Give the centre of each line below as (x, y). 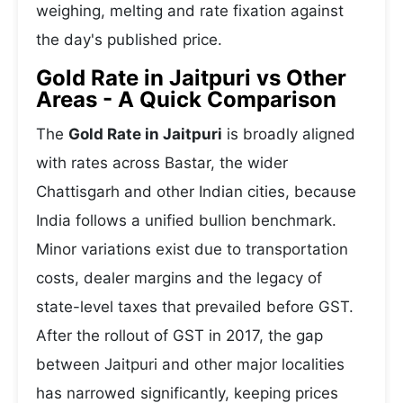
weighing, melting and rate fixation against (190, 11)
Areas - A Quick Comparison (186, 99)
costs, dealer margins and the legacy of (179, 278)
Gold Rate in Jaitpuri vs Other (191, 78)
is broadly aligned (289, 134)
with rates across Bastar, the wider (162, 163)
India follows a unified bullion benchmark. (186, 220)
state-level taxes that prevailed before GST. (195, 307)
